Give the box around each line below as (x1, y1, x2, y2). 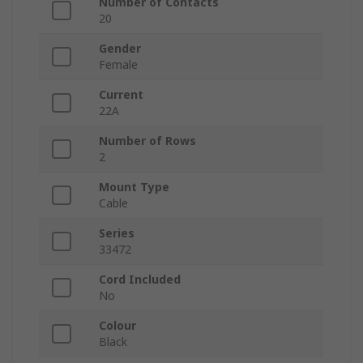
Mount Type (99, 179, 169, 195)
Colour (99, 318, 136, 334)
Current (99, 87, 143, 103)
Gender (99, 41, 141, 57)
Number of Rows (99, 133, 196, 149)
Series (99, 225, 135, 241)
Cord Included (99, 271, 181, 288)
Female (99, 57, 138, 73)
